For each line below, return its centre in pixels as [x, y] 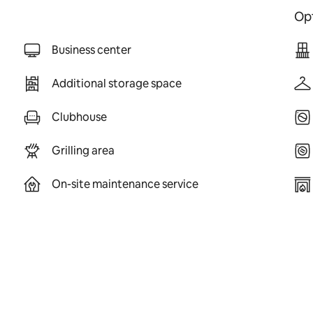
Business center [91, 50]
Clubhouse [79, 117]
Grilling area [83, 151]
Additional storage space [116, 83]
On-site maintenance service [125, 184]
